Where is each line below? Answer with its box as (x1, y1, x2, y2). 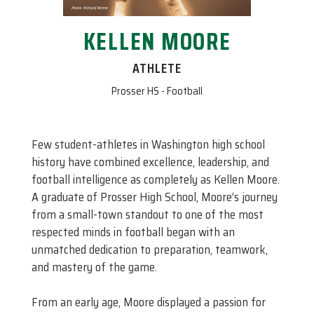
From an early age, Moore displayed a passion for (32, 293, 266, 312)
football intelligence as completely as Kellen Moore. (32, 170, 280, 189)
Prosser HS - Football (111, 83, 203, 100)
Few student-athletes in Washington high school (32, 135, 265, 153)
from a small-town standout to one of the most (32, 205, 264, 224)
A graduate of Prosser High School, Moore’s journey (32, 187, 278, 206)
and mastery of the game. (32, 257, 157, 276)
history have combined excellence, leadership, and (32, 152, 269, 171)
